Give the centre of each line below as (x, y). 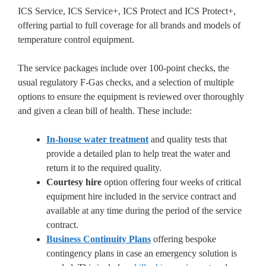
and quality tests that (188, 140)
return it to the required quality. (104, 168)
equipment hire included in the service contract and (141, 197)
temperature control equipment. (76, 40)
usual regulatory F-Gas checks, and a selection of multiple (126, 83)
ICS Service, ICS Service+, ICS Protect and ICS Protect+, (127, 11)
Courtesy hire (74, 182)
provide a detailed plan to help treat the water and (138, 154)
